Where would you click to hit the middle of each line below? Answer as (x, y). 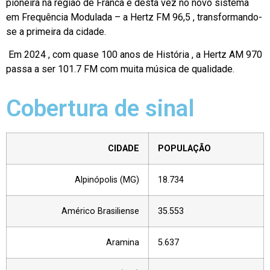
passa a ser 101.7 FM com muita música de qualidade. (120, 69)
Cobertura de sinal (100, 109)
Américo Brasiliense (100, 212)
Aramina (123, 243)
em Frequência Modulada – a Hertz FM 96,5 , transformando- (134, 17)
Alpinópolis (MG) (107, 180)
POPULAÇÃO (184, 149)
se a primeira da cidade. (56, 31)
